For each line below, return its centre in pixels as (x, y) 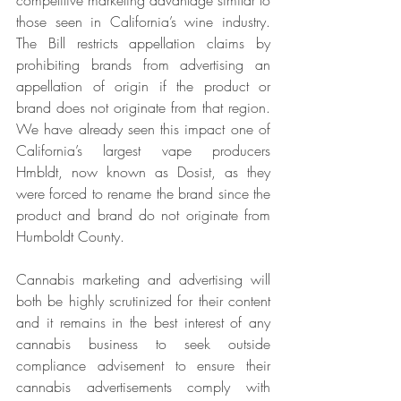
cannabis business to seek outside (143, 344)
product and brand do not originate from (143, 215)
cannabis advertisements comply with (143, 387)
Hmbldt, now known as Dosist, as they (143, 172)
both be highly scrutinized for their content (143, 301)
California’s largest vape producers (143, 151)
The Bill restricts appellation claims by (143, 43)
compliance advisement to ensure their (143, 366)
